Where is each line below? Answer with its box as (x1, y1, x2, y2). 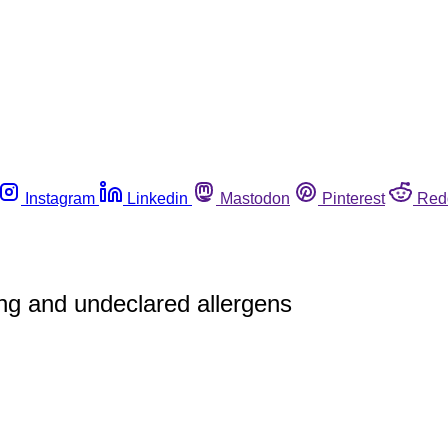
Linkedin (127, 189, 188, 207)
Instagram (25, 189, 95, 207)
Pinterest (322, 189, 385, 207)
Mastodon (220, 189, 290, 207)
